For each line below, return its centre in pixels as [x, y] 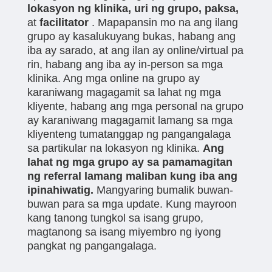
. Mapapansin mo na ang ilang [163, 22]
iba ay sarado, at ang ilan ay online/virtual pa [135, 50]
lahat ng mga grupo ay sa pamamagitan [130, 162]
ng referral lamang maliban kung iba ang [132, 176]
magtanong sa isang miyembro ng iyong [124, 232]
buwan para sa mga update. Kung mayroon [132, 204]
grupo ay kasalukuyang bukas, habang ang [131, 36]
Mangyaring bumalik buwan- [163, 190]
